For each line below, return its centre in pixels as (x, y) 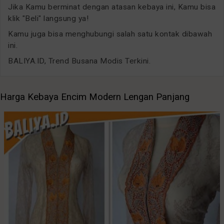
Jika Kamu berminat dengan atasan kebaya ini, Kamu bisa (112, 7)
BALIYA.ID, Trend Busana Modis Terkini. (79, 61)
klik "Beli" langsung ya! (48, 18)
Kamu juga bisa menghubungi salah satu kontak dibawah (110, 34)
